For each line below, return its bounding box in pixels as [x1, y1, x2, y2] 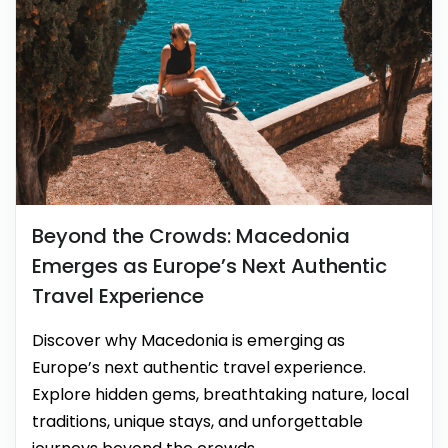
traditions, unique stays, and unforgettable [32, 409, 363, 433]
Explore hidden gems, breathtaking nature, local [32, 382, 409, 406]
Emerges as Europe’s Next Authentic [32, 251, 387, 280]
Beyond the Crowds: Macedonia [32, 221, 350, 250]
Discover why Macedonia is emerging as [32, 328, 345, 352]
